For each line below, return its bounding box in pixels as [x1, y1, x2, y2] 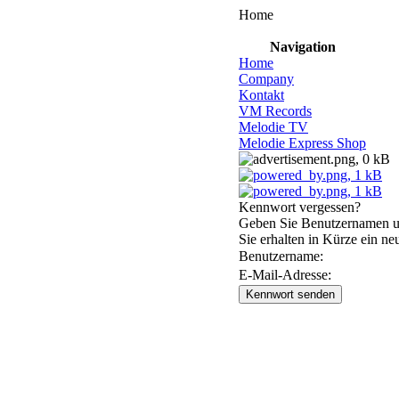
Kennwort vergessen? [239, 199, 361, 215]
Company [239, 71, 294, 86]
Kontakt [239, 87, 284, 102]
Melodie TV [239, 119, 308, 134]
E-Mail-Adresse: [239, 267, 331, 282]
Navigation [269, 39, 336, 54]
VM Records [239, 103, 312, 118]
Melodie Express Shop [239, 135, 366, 151]
